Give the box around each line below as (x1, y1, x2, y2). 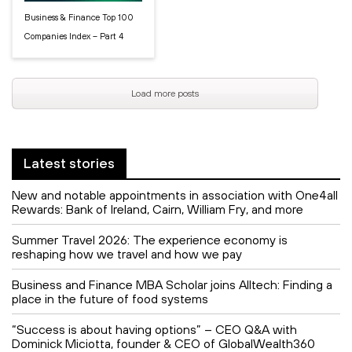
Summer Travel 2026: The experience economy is (12, 233, 288, 247)
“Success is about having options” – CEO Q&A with (12, 322, 297, 337)
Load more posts (131, 88, 199, 100)
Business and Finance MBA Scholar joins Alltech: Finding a (12, 277, 332, 292)
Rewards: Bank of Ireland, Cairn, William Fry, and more (12, 202, 303, 217)
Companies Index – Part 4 (24, 31, 123, 42)
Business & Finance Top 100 (24, 13, 134, 23)
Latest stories (24, 155, 115, 172)
